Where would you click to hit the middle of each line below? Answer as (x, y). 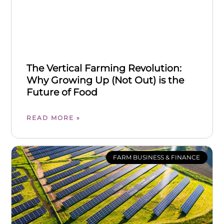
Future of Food (62, 92)
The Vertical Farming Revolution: (104, 68)
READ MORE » (54, 118)
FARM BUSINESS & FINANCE (157, 157)
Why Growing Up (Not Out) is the (105, 80)
